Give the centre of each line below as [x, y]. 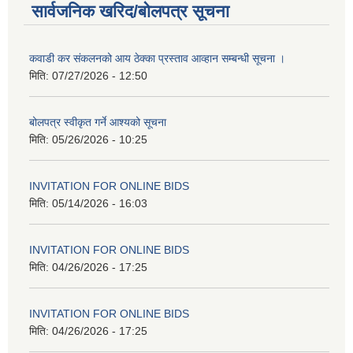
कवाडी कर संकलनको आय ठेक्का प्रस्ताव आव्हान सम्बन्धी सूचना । [157, 59]
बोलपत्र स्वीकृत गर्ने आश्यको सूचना [98, 123]
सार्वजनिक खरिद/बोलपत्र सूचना [130, 12]
